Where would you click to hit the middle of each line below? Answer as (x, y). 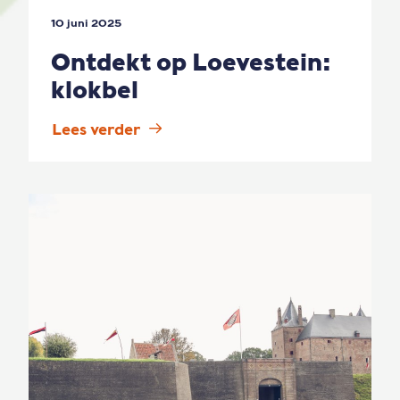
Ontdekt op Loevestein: (191, 62)
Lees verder (96, 130)
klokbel (95, 90)
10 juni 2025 (86, 23)
